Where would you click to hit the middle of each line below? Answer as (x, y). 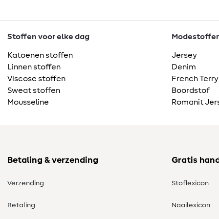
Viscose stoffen (36, 79)
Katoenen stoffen (40, 55)
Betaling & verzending (53, 161)
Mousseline (28, 102)
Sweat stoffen (34, 91)
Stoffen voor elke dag (48, 37)
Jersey (184, 55)
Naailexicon (191, 206)
